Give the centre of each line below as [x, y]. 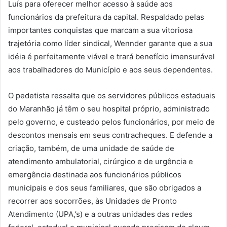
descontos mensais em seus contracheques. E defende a [110, 135]
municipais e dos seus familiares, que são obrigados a [105, 188]
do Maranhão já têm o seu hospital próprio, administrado [109, 109]
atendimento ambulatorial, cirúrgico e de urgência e [101, 162]
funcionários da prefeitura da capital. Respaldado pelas [106, 17]
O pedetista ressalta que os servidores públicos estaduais [112, 96]
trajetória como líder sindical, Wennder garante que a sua [110, 44]
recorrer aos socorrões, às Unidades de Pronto [92, 201]
